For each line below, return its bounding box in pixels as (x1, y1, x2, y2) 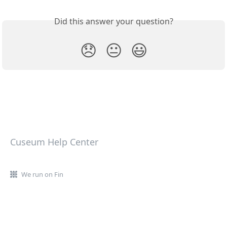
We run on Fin (21, 170, 63, 179)
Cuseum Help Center (10, 136, 98, 148)
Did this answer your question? (54, 15, 173, 27)
